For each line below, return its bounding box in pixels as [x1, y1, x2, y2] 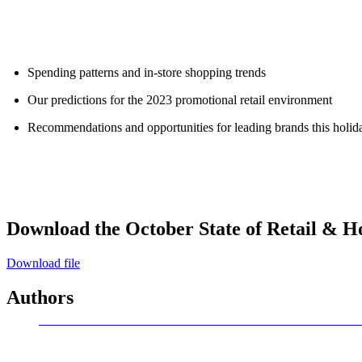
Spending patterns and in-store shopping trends [27, 65, 266, 79]
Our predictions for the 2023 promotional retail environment [27, 92, 332, 107]
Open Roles [20, 11, 182, 48]
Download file [6, 255, 80, 270]
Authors [6, 286, 74, 308]
